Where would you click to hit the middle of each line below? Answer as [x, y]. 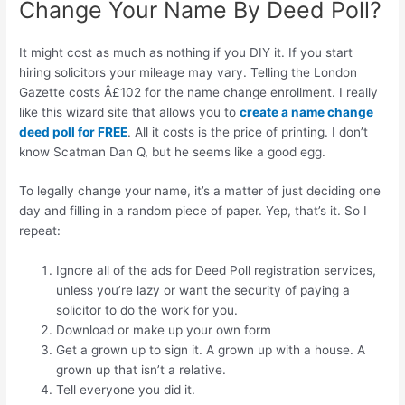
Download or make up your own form [164, 330]
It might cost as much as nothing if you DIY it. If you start [186, 52]
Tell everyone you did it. [126, 390]
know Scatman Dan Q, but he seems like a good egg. [173, 151]
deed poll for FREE [74, 132]
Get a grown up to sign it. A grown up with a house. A [211, 350]
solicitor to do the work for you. [147, 311]
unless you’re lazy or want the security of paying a [203, 291]
